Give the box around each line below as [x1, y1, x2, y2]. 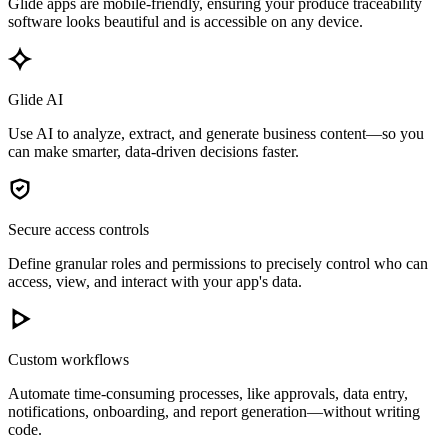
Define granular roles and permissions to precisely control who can [8, 255, 428, 273]
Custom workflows [8, 351, 129, 369]
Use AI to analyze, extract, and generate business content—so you [8, 125, 424, 143]
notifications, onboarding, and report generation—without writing [8, 403, 420, 421]
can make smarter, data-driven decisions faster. [8, 143, 299, 161]
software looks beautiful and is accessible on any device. [8, 13, 363, 31]
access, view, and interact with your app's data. [8, 273, 302, 291]
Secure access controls [8, 221, 149, 239]
